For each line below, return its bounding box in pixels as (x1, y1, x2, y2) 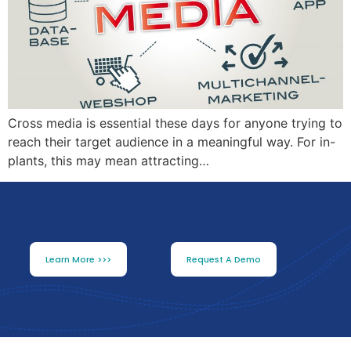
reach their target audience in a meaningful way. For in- (8, 134, 335, 150)
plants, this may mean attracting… (8, 153, 209, 169)
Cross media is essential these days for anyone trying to (8, 115, 342, 132)
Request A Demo (186, 253, 261, 266)
